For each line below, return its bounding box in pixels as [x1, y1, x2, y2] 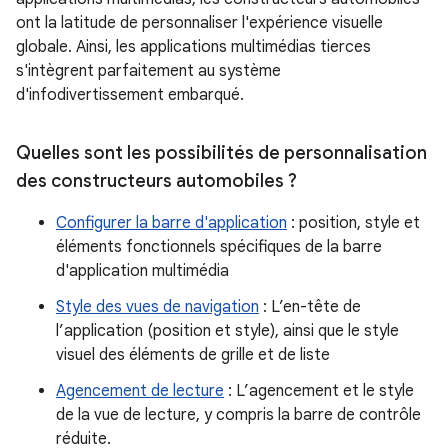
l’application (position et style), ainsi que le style [56, 321, 399, 341]
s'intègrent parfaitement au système [16, 61, 281, 81]
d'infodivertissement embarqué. [16, 85, 244, 105]
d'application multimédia [56, 261, 229, 281]
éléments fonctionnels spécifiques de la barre [56, 237, 382, 257]
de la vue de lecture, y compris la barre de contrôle [56, 405, 421, 425]
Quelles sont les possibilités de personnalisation [16, 142, 427, 164]
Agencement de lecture [56, 381, 224, 401]
